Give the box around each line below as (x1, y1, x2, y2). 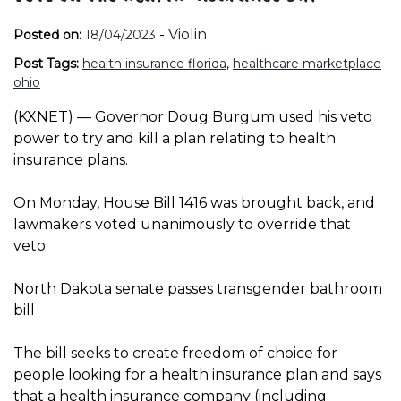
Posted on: (13, 26, 81, 43)
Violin (168, 25, 207, 43)
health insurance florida (82, 55, 226, 72)
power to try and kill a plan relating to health (13, 129, 336, 147)
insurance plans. (13, 150, 128, 168)
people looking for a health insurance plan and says (13, 365, 381, 383)
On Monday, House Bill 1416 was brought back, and (13, 193, 375, 211)
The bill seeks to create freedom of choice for (13, 344, 337, 362)
